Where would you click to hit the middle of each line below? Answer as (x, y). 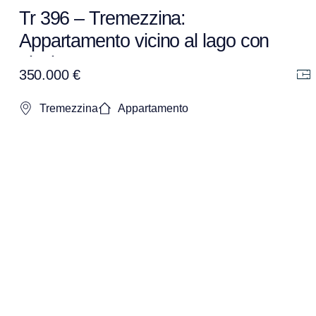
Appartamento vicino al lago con (144, 41)
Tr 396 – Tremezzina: (102, 18)
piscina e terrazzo (88, 63)
